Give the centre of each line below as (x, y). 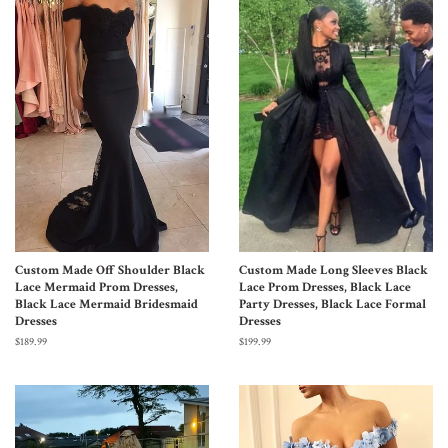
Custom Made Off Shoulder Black (110, 269)
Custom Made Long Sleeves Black (333, 269)
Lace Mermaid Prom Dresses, (96, 286)
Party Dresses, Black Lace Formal (332, 303)
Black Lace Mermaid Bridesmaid (106, 303)
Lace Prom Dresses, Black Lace (325, 286)
